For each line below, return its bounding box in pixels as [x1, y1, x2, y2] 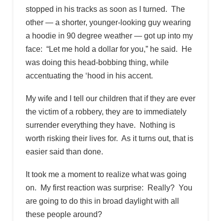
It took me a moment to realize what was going [25, 170, 186, 179]
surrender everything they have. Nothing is [25, 121, 175, 130]
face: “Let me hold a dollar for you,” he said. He [25, 44, 192, 53]
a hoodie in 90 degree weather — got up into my [25, 31, 193, 40]
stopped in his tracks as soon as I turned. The [25, 4, 185, 13]
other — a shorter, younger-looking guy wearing [25, 18, 191, 27]
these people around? [25, 210, 102, 219]
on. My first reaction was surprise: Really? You [25, 184, 192, 192]
